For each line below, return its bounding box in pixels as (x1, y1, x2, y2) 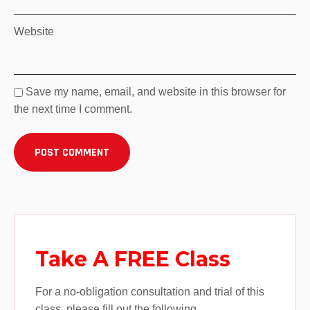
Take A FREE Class (35, 246, 230, 272)
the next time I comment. (14, 102, 132, 115)
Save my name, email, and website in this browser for (26, 85, 286, 98)
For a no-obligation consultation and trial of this (35, 285, 264, 298)
